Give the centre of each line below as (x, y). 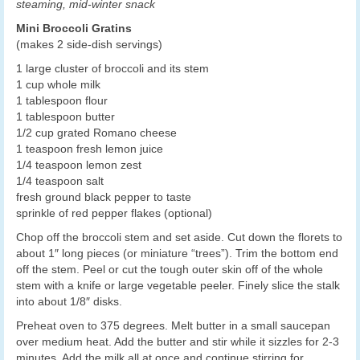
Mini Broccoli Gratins (74, 29)
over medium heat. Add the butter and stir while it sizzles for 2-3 (178, 342)
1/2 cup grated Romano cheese (96, 133)
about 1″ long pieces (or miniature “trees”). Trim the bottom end (177, 254)
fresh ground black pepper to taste (104, 197)
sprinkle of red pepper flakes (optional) (114, 213)
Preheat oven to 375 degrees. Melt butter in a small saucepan (173, 326)
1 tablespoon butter (65, 117)
